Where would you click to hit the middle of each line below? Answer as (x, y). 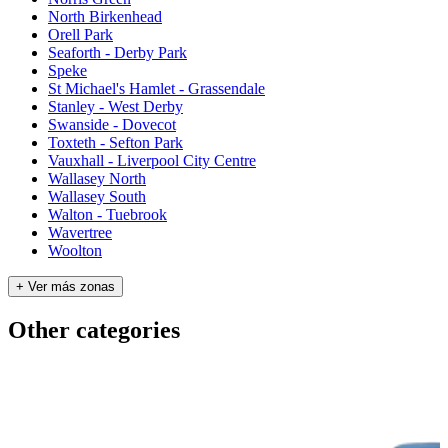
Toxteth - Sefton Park (115, 142)
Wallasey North (97, 178)
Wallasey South (97, 196)
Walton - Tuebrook (107, 214)
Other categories (94, 329)
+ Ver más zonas (65, 286)
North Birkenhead (105, 16)
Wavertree (80, 232)
